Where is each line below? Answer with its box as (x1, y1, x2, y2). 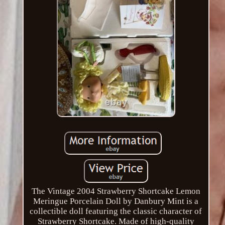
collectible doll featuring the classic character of (30, 206, 202, 216)
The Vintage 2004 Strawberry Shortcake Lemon (31, 186, 200, 196)
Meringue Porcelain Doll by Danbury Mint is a (33, 196, 199, 206)
